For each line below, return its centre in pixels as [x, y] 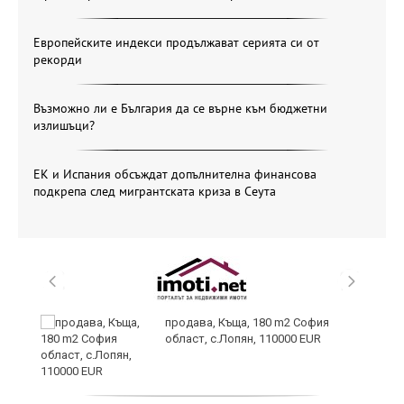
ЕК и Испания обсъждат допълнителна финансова [175, 174]
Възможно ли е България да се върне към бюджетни [180, 108]
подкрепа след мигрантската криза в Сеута [155, 191]
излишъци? [64, 125]
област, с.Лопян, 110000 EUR [243, 338]
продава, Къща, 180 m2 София [247, 322]
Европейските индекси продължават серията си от [176, 42]
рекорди [58, 59]
